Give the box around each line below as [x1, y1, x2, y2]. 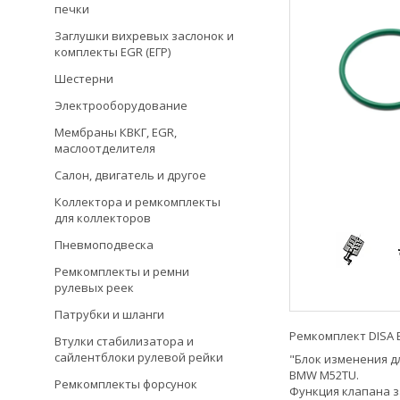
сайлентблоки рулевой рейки [54, 349, 223, 365]
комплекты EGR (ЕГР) [54, 44, 171, 60]
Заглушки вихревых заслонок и [54, 28, 234, 44]
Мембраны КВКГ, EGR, [54, 124, 177, 140]
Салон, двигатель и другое [54, 167, 206, 183]
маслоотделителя [54, 140, 155, 156]
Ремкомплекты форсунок [54, 376, 197, 392]
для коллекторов [54, 210, 151, 226]
